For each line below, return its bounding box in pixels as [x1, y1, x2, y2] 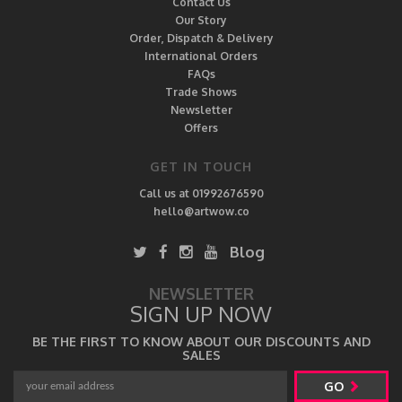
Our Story [175, 13, 227, 27]
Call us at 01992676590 [138, 187, 264, 200]
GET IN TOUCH [150, 159, 252, 174]
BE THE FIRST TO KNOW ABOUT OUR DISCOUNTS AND [31, 334, 371, 349]
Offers [184, 121, 218, 135]
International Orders [144, 49, 258, 63]
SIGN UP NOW [130, 300, 272, 328]
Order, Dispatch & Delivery [128, 31, 274, 45]
